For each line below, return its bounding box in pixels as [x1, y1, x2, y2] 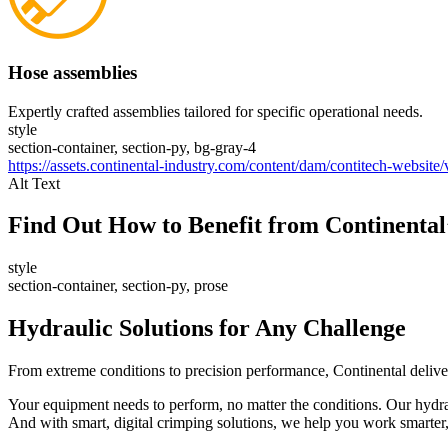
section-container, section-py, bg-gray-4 [8, 138, 256, 156]
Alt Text [8, 174, 60, 192]
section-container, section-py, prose [8, 277, 228, 295]
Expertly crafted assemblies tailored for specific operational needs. [8, 102, 423, 120]
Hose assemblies [8, 61, 137, 83]
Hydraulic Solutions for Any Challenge [8, 315, 406, 342]
